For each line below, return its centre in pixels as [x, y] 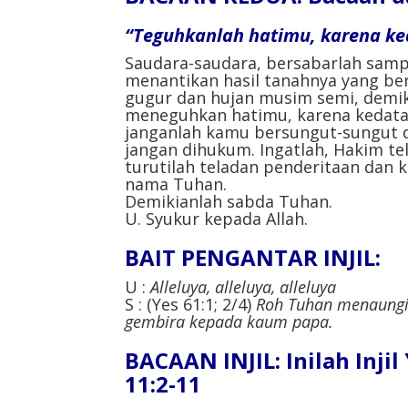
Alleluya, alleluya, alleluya [243, 286]
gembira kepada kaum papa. [229, 321]
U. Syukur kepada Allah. [216, 218]
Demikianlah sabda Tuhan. [229, 201]
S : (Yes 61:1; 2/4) [190, 304]
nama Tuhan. [176, 184]
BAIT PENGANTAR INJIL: [253, 257]
